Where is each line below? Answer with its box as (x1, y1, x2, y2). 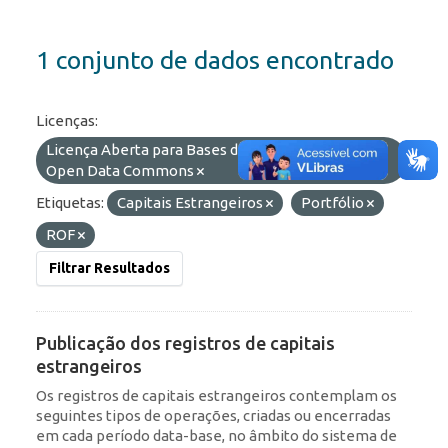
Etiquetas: (36, 194, 104, 212)
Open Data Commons (46, 162, 197, 180)
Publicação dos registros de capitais (36, 333, 335, 354)
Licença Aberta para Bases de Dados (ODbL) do (46, 141, 364, 159)
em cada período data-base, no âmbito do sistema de (36, 427, 397, 445)
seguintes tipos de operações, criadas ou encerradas (36, 407, 391, 425)
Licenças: (36, 112, 98, 130)
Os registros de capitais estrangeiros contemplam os (36, 387, 397, 405)
